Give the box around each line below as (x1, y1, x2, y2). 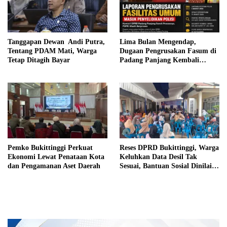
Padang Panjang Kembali (120, 56, 199, 64)
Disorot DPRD (120, 65, 164, 73)
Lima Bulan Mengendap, (120, 38, 196, 46)
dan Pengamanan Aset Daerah (8, 162, 100, 170)
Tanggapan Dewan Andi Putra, (8, 38, 105, 46)
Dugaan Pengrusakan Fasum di (120, 47, 216, 55)
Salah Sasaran (120, 171, 163, 179)
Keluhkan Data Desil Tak (120, 153, 197, 161)
